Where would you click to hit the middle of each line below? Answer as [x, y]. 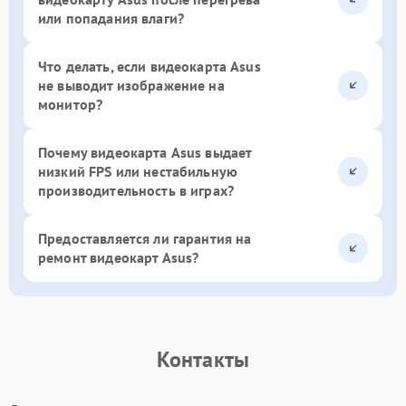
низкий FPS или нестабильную [138, 171]
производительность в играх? [136, 190]
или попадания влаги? [111, 18]
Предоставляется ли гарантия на [145, 238]
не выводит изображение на [131, 85]
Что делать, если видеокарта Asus [150, 66]
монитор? [71, 104]
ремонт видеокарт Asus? [119, 257]
